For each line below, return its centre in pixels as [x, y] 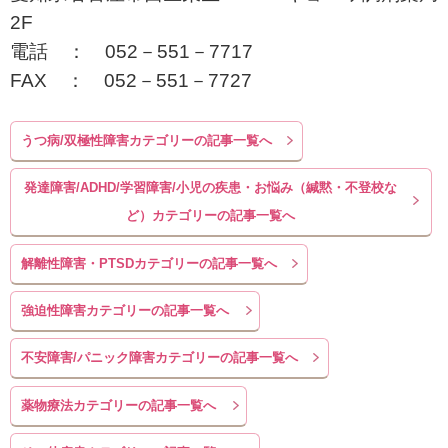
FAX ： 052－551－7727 [131, 80]
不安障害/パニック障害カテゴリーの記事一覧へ [159, 358]
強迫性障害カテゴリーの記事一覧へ [125, 310]
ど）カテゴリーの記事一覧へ [211, 216]
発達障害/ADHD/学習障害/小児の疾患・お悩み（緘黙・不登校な [211, 188]
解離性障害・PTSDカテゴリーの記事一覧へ [149, 263]
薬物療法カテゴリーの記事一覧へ [118, 405]
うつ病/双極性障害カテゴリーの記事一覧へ [146, 140]
